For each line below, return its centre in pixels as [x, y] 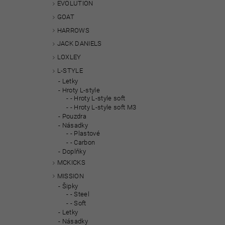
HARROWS [73, 30]
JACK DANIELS [79, 44]
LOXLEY [69, 57]
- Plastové [85, 133]
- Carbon [83, 142]
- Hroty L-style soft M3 [103, 107]
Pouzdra [74, 116]
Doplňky [74, 151]
